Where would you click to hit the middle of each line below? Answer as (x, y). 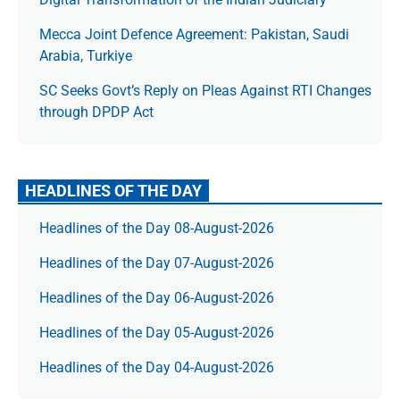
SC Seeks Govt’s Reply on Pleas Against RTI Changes (205, 91)
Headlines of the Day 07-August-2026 (157, 263)
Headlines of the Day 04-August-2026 (157, 367)
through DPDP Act (96, 112)
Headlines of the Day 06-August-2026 (157, 298)
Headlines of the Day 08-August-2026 (157, 228)
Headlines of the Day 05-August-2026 (157, 333)
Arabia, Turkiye (86, 56)
